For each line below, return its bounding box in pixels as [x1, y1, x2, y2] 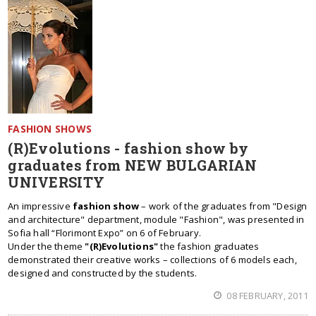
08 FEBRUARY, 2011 [224, 289, 308, 302]
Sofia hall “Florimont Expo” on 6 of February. [8, 226, 201, 239]
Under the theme [8, 240, 85, 253]
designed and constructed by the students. [8, 267, 197, 279]
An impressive [8, 200, 73, 212]
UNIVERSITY [8, 173, 105, 191]
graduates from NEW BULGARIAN [8, 156, 257, 174]
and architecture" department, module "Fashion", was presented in [8, 213, 305, 226]
